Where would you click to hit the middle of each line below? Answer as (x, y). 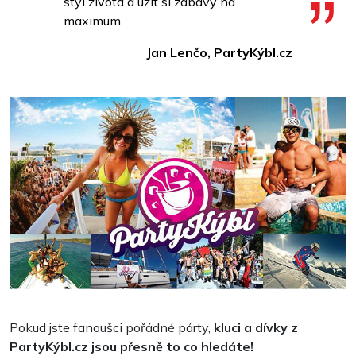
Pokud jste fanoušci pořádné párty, (112, 328)
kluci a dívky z (256, 328)
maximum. (93, 21)
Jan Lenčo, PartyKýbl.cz (219, 53)
